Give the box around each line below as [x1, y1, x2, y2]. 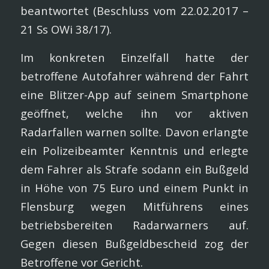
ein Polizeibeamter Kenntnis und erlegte [20, 142, 249, 158]
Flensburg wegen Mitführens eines [20, 198, 249, 214]
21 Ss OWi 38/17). [20, 22, 112, 37]
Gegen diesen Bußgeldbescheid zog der [20, 235, 249, 251]
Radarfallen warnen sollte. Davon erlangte [20, 124, 249, 139]
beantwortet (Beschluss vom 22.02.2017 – [20, 3, 249, 19]
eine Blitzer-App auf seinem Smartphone [20, 86, 249, 102]
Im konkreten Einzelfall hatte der [20, 49, 249, 65]
